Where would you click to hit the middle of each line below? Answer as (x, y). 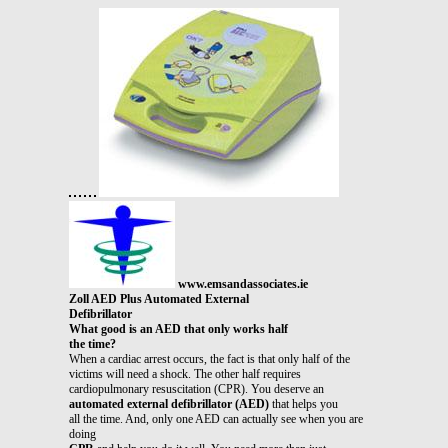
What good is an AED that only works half (178, 328)
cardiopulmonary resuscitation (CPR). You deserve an (196, 388)
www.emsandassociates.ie (243, 283)
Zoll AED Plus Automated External (159, 298)
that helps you (303, 403)
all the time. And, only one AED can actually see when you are (216, 418)
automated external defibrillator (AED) (169, 403)
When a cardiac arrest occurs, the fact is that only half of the (209, 358)
